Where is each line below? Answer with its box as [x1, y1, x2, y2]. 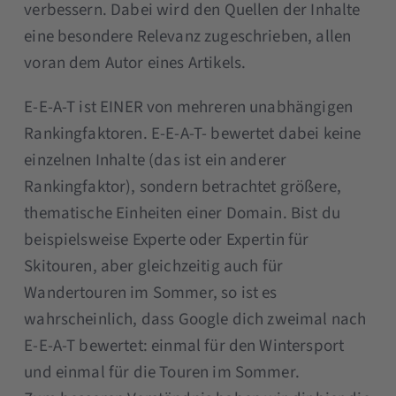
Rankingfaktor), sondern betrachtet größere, [24, 174, 342, 199]
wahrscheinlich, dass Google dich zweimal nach [24, 307, 367, 331]
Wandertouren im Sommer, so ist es [24, 280, 278, 305]
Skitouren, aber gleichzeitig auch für [24, 254, 284, 278]
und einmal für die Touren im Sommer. [24, 360, 300, 385]
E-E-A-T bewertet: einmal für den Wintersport [24, 333, 345, 358]
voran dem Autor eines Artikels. [24, 50, 247, 75]
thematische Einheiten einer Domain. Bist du [24, 201, 341, 225]
